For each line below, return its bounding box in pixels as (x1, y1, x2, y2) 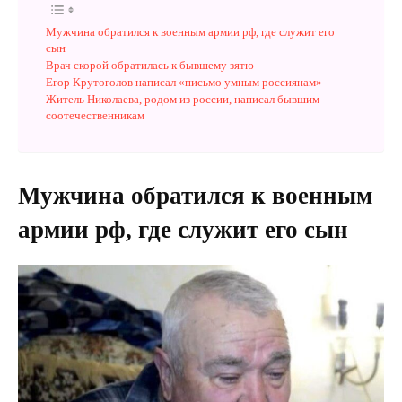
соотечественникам (46, 109, 144, 122)
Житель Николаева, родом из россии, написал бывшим (46, 92, 319, 106)
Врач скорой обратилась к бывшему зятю (46, 58, 254, 72)
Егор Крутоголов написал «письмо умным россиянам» (46, 75, 322, 89)
